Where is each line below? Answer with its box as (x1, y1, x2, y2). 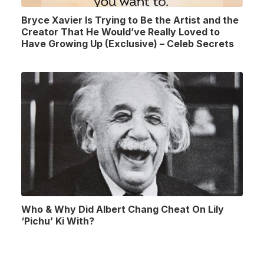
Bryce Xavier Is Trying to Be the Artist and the (21, 14, 239, 26)
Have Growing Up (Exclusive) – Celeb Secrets (21, 37, 234, 49)
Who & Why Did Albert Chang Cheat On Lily (21, 203, 224, 215)
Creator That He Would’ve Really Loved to (21, 25, 220, 38)
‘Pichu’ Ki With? (21, 215, 94, 227)
